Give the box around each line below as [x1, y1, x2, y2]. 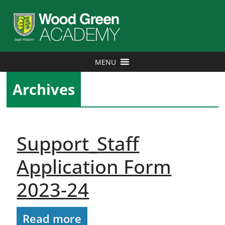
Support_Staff [17, 130, 140, 156]
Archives [13, 79, 75, 99]
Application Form [17, 153, 172, 179]
